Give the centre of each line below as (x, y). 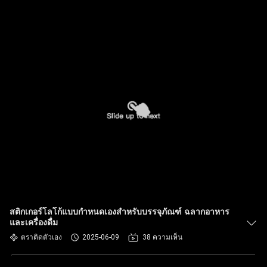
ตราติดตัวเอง (41, 237)
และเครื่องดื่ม (34, 223)
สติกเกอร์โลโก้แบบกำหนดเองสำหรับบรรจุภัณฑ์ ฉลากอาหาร (119, 212)
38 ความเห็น (162, 237)
